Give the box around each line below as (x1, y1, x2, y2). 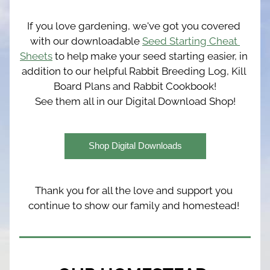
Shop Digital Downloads (88, 140, 182, 151)
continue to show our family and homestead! (28, 199, 242, 212)
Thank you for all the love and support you (35, 184, 233, 196)
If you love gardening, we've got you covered (27, 20, 240, 32)
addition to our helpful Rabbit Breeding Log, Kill (21, 65, 246, 77)
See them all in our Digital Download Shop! (34, 95, 236, 107)
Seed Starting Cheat (142, 35, 237, 47)
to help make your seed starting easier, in (52, 50, 248, 62)
